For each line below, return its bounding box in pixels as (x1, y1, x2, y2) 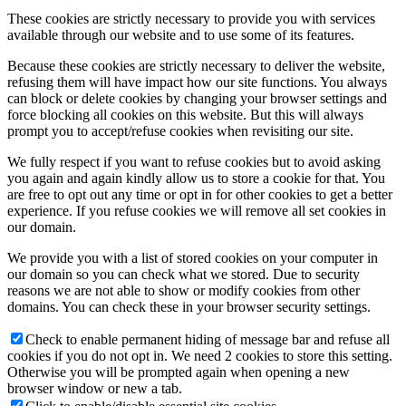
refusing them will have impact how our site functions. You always (7, 74, 387, 91)
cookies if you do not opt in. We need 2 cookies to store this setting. (7, 348, 392, 364)
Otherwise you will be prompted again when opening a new (7, 364, 350, 381)
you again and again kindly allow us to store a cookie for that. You (7, 170, 385, 187)
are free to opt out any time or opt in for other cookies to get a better (7, 187, 392, 203)
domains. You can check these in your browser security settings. (7, 299, 371, 315)
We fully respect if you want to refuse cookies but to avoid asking (7, 154, 381, 170)
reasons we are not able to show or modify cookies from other (7, 283, 360, 299)
